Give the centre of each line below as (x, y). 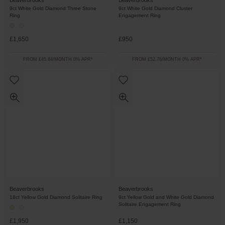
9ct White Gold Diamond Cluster (155, 8)
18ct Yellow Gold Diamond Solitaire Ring (56, 197)
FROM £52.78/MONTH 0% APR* (167, 59)
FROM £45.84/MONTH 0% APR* (58, 59)
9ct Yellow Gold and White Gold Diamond (166, 197)
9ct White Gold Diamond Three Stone (53, 8)
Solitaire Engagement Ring (150, 204)
